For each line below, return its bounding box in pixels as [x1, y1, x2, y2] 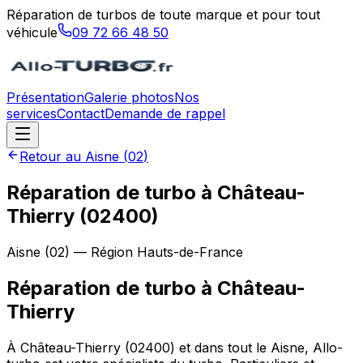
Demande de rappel [105, 105, 225, 122]
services [6, 105, 57, 122]
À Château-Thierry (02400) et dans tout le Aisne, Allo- [6, 339, 343, 356]
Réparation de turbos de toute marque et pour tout [6, 6, 320, 23]
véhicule [6, 24, 58, 41]
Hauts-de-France [137, 243, 243, 260]
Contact [57, 105, 105, 122]
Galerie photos [84, 89, 174, 105]
